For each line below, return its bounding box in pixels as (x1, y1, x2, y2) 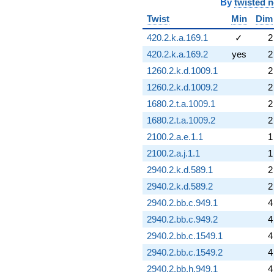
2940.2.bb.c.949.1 (146, 198, 218, 209)
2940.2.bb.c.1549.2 (146, 247, 223, 258)
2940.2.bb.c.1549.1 (146, 231, 223, 242)
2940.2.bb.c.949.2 (146, 214, 218, 225)
